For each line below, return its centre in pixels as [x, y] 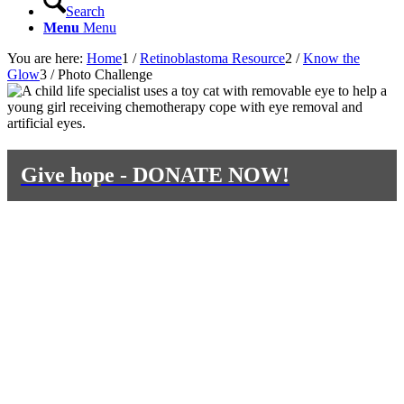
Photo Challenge [105, 74]
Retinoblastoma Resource [212, 58]
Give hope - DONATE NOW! [155, 174]
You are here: [45, 58]
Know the [331, 58]
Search [85, 11]
